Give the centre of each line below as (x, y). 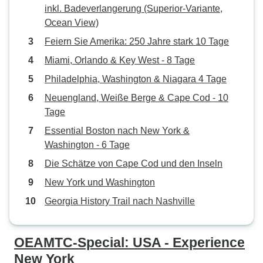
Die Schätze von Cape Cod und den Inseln (134, 163)
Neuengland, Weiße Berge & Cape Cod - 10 (136, 98)
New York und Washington (100, 182)
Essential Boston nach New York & (117, 131)
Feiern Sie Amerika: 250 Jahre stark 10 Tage (137, 41)
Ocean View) (72, 23)
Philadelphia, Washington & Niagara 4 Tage (136, 79)
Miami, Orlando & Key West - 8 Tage (120, 60)
